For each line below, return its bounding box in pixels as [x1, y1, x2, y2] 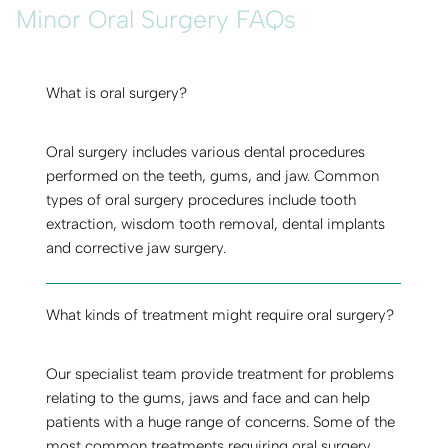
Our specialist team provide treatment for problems [46, 365, 395, 384]
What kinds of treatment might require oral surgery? [46, 305, 395, 324]
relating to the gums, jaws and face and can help [46, 389, 371, 408]
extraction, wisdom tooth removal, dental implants [46, 215, 386, 234]
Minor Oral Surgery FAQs [15, 3, 296, 34]
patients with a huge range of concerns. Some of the [46, 413, 396, 432]
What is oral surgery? [46, 83, 188, 102]
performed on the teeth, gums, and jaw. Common [46, 167, 380, 186]
